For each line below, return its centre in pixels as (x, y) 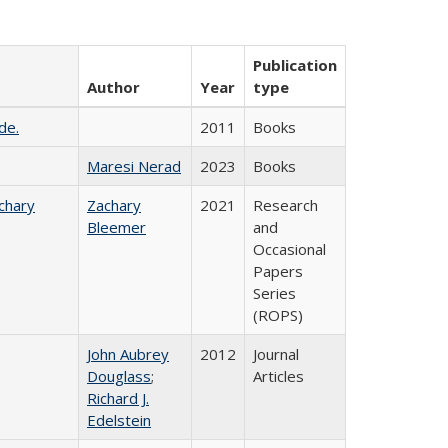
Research (285, 205)
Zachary (114, 205)
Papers (278, 271)
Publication (295, 65)
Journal (276, 354)
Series (274, 293)
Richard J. (118, 398)
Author (113, 87)
